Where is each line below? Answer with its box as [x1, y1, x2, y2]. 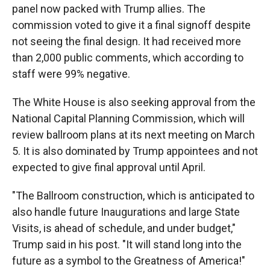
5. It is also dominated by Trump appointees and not [12, 145, 258, 157]
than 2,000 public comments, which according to [12, 51, 243, 64]
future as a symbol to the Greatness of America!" [12, 254, 245, 267]
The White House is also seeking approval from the [12, 96, 256, 108]
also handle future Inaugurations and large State [12, 206, 240, 218]
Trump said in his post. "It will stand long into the [12, 238, 242, 251]
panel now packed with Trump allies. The [12, 2, 206, 15]
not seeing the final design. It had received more [12, 35, 241, 48]
